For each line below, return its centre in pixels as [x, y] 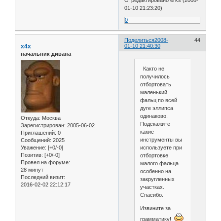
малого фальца [159, 164]
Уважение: [34, 147]
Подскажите [155, 124]
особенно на [155, 171]
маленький [153, 92]
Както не [152, 69]
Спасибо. [151, 195]
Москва [51, 118]
